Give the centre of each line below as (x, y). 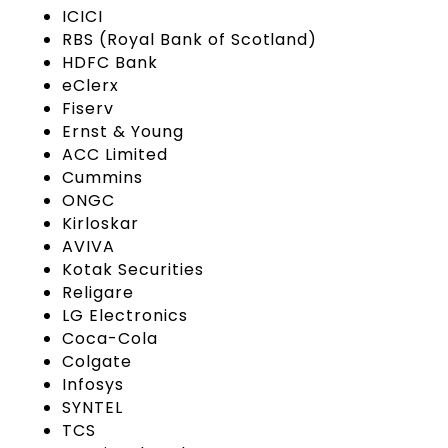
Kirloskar (101, 223)
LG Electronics (125, 315)
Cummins (103, 177)
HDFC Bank (110, 62)
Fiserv (88, 108)
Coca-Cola (110, 338)
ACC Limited (115, 154)
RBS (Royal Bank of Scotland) (190, 39)
